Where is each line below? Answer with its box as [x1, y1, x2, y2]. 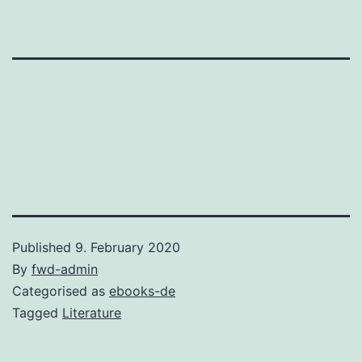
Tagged [12, 304, 62, 321]
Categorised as [12, 282, 109, 299]
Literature [62, 304, 121, 321]
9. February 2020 [75, 238, 180, 255]
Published [12, 238, 75, 255]
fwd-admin [32, 260, 98, 277]
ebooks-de [109, 282, 175, 299]
